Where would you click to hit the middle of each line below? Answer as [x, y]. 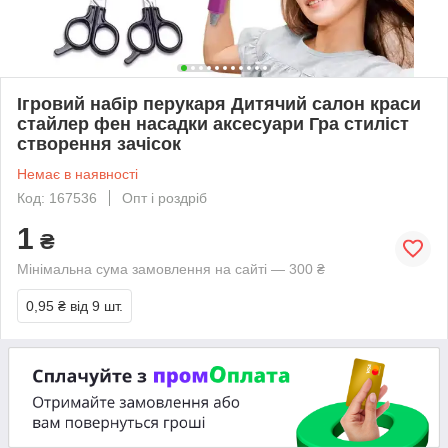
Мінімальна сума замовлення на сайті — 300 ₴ [171, 268]
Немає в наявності [77, 173]
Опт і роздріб [164, 197]
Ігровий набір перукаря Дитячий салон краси [219, 103]
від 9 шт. [96, 305]
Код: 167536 [57, 197]
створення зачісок [99, 143]
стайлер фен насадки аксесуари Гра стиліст [213, 123]
